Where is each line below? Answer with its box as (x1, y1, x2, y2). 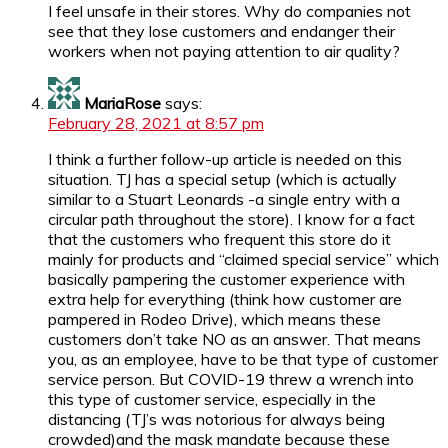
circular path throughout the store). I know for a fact (48, 208, 415, 229)
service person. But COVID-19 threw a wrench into (48, 368, 414, 389)
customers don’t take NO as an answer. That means (48, 328, 421, 349)
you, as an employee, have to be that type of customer (48, 348, 438, 369)
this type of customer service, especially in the (48, 388, 376, 409)
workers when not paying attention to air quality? (48, 40, 400, 61)
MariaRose (84, 92, 161, 113)
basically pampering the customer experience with (48, 268, 405, 289)
